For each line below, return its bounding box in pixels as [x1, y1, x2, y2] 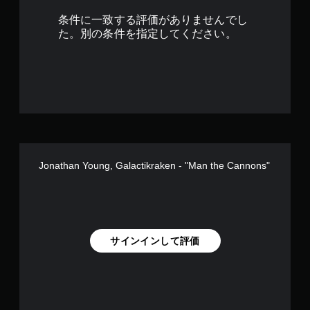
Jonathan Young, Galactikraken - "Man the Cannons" [39, 160, 270, 171]
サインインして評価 [110, 235, 200, 246]
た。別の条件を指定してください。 [58, 28, 237, 39]
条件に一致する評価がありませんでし [58, 14, 248, 26]
